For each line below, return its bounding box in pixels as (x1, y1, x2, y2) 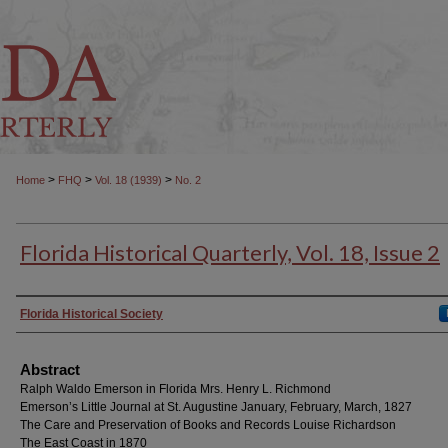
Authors (16, 302, 89, 326)
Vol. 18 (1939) (95, 174, 162, 186)
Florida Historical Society (20, 307, 163, 321)
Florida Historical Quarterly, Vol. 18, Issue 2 (20, 239, 440, 266)
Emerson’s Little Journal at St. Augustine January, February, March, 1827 (20, 400, 412, 414)
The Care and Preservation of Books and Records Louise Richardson (20, 418, 396, 432)
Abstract (20, 361, 80, 378)
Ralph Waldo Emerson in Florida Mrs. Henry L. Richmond (20, 382, 331, 396)
